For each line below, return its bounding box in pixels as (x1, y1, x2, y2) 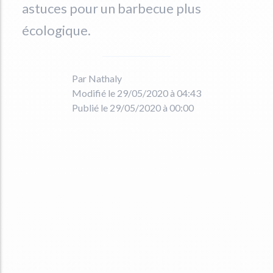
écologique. (22, 21, 91, 38)
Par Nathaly (72, 72, 122, 84)
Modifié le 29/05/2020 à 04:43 (72, 87, 201, 99)
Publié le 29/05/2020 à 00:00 (72, 101, 194, 113)
